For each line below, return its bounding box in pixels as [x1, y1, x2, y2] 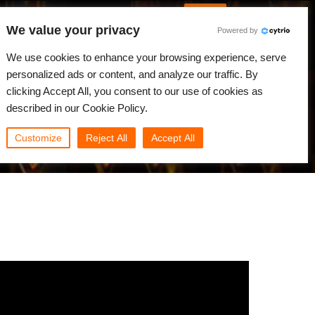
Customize [15, 132, 62, 143]
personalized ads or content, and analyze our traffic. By [6, 68, 258, 80]
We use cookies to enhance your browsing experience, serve [6, 51, 286, 63]
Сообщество [61, 39, 135, 53]
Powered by [217, 26, 258, 34]
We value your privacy [6, 23, 140, 37]
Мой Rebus [162, 39, 226, 53]
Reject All [86, 132, 127, 143]
